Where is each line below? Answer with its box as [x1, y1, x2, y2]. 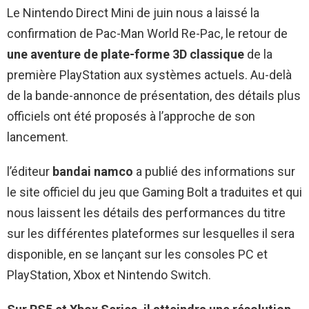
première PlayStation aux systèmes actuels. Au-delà [7, 67, 292, 82]
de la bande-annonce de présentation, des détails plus [7, 88, 301, 103]
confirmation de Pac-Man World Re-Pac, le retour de [7, 26, 288, 41]
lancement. [7, 129, 68, 144]
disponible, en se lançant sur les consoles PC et [7, 246, 268, 261]
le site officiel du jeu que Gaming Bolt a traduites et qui [7, 184, 302, 199]
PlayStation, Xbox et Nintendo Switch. [7, 267, 211, 282]
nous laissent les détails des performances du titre [7, 205, 286, 220]
